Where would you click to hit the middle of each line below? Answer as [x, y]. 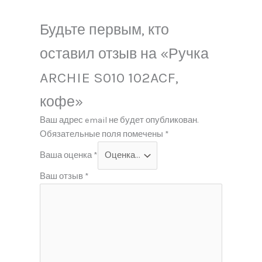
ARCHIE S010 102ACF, [109, 78]
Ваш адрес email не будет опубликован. [119, 120]
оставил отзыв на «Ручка [125, 54]
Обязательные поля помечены [103, 135]
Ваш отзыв [63, 176]
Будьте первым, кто [105, 30]
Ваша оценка [67, 155]
